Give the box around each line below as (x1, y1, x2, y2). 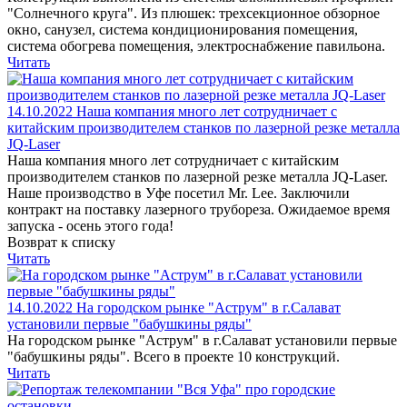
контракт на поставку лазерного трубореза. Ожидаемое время (7, 202, 390, 217)
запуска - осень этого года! (7, 218, 174, 233)
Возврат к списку (7, 234, 115, 250)
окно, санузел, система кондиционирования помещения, (7, 22, 358, 37)
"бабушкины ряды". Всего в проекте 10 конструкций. (7, 349, 340, 364)
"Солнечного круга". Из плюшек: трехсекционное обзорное (7, 5, 380, 21)
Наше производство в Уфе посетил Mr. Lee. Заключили (7, 185, 350, 201)
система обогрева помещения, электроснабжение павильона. (7, 38, 385, 54)
